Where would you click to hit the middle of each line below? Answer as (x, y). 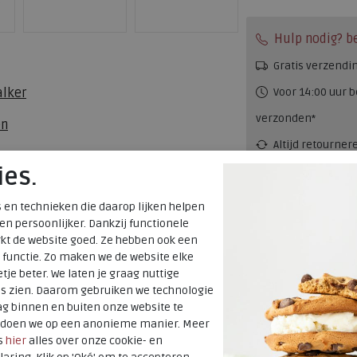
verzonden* (286, 118)
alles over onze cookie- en (94, 341)
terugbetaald (289, 171)
